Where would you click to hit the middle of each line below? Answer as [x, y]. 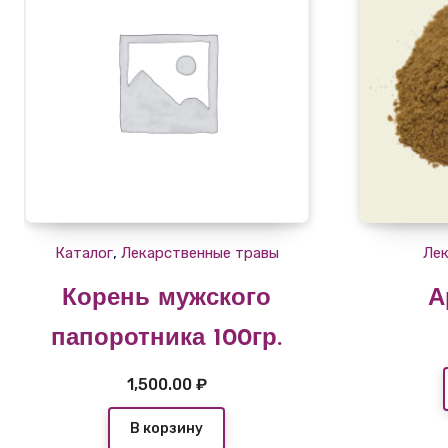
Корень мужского [167, 298]
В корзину [167, 428]
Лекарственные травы [199, 252]
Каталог [83, 252]
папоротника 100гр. [167, 338]
